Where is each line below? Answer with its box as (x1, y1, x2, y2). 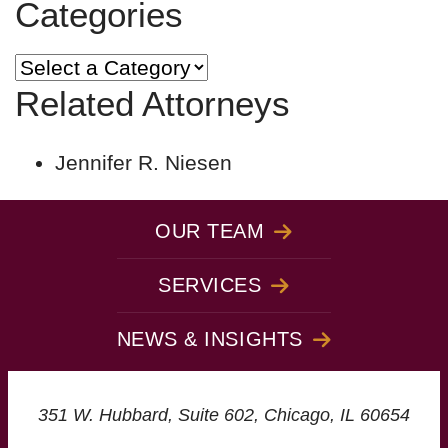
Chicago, (264, 405, 340, 425)
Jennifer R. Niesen (55, 151, 232, 174)
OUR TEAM (155, 220, 265, 242)
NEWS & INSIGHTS (116, 328, 303, 350)
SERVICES (158, 274, 262, 296)
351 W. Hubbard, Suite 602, (38, 405, 264, 425)
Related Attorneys (15, 85, 290, 123)
